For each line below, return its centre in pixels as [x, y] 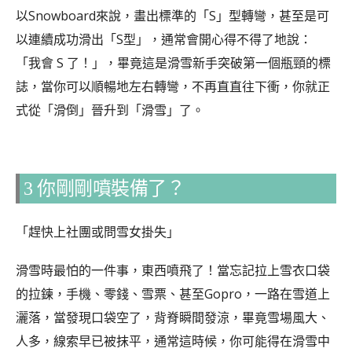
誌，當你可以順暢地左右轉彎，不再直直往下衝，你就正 [173, 86]
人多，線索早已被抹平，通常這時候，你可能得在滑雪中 [173, 341]
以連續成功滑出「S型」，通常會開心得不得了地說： [164, 39]
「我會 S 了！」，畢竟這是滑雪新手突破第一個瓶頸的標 [173, 62]
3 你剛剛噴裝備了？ [104, 189]
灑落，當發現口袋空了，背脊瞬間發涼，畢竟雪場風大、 [173, 318]
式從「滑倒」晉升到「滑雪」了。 [110, 110]
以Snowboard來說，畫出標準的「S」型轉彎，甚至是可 [172, 15]
